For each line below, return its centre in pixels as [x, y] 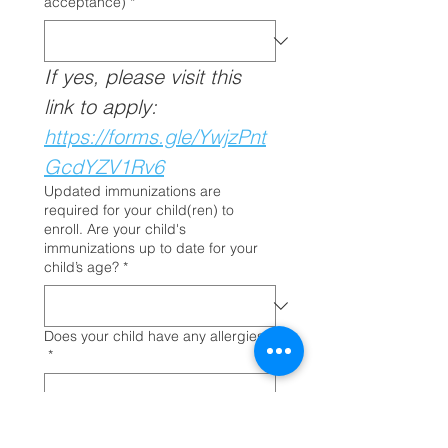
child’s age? [81, 267]
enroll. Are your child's [115, 229]
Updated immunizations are [132, 191]
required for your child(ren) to [139, 210]
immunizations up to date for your [151, 248]
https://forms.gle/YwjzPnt [155, 136]
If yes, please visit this [142, 76]
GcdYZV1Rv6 [104, 166]
